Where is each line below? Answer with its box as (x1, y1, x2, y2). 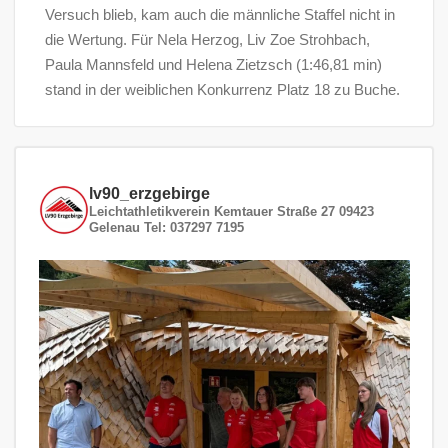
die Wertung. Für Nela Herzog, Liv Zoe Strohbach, (45, 30, 370, 48)
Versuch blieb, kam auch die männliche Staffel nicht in (45, 5, 395, 23)
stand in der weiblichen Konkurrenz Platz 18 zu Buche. (45, 80, 400, 98)
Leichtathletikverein (88, 204, 210, 220)
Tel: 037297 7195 (139, 220, 244, 236)
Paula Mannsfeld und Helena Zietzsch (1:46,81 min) (45, 55, 382, 73)
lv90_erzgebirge (88, 185, 210, 203)
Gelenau (88, 220, 140, 236)
